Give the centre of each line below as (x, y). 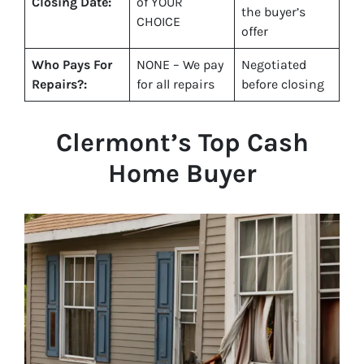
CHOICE (158, 21)
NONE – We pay (180, 64)
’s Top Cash (239, 142)
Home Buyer (182, 173)
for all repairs (175, 84)
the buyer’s (273, 11)
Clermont (113, 142)
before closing (283, 84)
